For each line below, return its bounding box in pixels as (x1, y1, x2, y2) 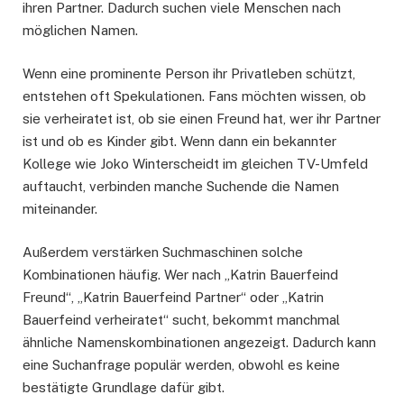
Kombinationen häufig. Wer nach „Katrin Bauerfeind (23, 267, 338, 283)
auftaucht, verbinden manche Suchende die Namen (23, 179, 339, 195)
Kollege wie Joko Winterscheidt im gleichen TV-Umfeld (23, 156, 368, 172)
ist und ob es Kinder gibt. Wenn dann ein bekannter (23, 133, 336, 150)
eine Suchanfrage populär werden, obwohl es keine (23, 357, 340, 373)
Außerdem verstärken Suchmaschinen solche (23, 244, 303, 261)
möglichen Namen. (23, 23, 138, 39)
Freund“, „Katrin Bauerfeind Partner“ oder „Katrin (23, 289, 324, 306)
